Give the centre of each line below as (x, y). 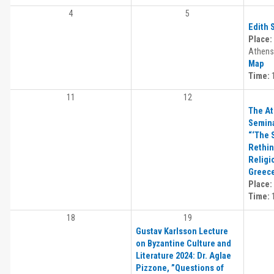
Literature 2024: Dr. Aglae (183, 256)
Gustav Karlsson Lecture (182, 232)
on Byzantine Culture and (183, 244)
